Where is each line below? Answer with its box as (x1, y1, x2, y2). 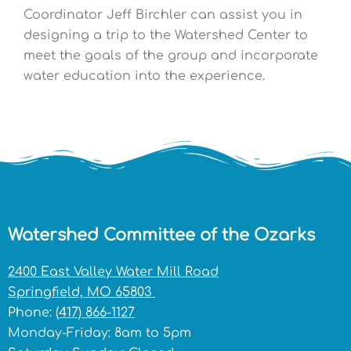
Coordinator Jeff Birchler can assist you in (24, 8, 302, 23)
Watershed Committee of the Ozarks (8, 226, 315, 245)
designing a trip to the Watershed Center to (24, 28, 308, 43)
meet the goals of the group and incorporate (24, 49, 318, 63)
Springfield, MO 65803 (8, 285, 155, 300)
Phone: (8, 306, 56, 320)
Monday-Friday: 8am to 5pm (8, 326, 191, 341)
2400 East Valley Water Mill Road (8, 265, 219, 280)
